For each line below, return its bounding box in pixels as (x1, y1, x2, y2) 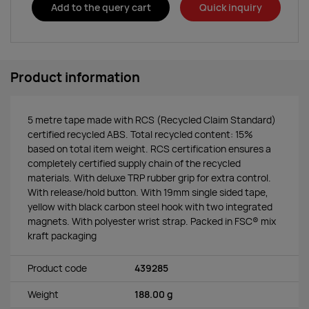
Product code (28, 262, 87, 275)
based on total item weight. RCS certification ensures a (28, 142, 271, 155)
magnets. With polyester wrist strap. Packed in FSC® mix (28, 215, 276, 228)
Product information (10, 68, 140, 86)
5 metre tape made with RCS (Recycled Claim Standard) (28, 113, 276, 126)
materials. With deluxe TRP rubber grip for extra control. (28, 171, 271, 184)
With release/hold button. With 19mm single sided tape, (28, 186, 268, 199)
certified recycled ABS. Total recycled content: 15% (28, 128, 253, 141)
